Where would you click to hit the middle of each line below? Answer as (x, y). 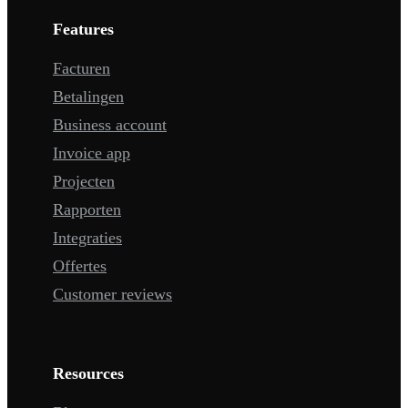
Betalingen (88, 97)
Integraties (87, 238)
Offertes (80, 266)
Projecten (84, 182)
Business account (110, 125)
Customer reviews (112, 295)
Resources (88, 374)
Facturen (82, 69)
